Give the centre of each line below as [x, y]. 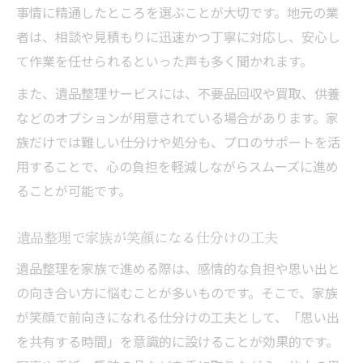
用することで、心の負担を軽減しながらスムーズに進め [177, 166]
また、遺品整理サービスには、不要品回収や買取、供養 [178, 93]
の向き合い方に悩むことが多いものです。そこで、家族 [177, 293]
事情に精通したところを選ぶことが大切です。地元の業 [177, 12]
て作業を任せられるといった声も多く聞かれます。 [164, 61]
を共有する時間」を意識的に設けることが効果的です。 [177, 341]
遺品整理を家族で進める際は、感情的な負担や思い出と [178, 268]
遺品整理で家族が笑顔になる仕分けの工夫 [147, 237]
